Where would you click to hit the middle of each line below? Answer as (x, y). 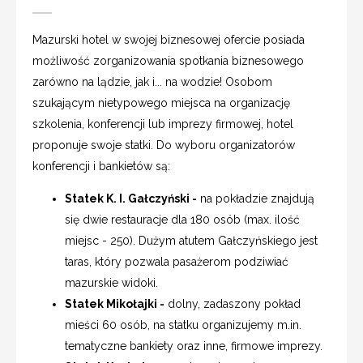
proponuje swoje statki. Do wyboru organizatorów (164, 145)
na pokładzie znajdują (256, 198)
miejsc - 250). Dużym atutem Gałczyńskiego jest (191, 240)
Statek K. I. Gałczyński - (131, 198)
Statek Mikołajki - (115, 303)
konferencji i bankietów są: (101, 166)
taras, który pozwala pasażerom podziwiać (177, 261)
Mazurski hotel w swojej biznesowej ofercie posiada (169, 39)
